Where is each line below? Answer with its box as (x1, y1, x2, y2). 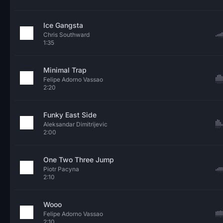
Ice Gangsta (43, 21, 83, 29)
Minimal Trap (43, 66, 87, 74)
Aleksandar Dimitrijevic (43, 120, 108, 128)
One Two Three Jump (43, 155, 114, 164)
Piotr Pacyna (43, 165, 79, 173)
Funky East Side (43, 111, 97, 119)
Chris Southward (43, 31, 90, 38)
